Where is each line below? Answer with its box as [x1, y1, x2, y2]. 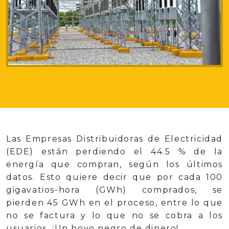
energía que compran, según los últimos [6, 159, 223, 169]
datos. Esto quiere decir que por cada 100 [6, 172, 223, 182]
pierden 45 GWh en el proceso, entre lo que [6, 197, 223, 208]
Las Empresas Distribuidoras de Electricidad [6, 133, 223, 144]
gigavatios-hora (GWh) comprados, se [6, 185, 223, 195]
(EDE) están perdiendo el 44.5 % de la [6, 146, 223, 156]
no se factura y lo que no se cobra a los [6, 210, 223, 220]
